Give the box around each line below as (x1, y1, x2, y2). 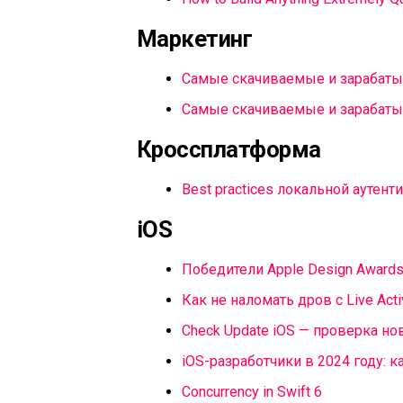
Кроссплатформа (137, 135, 321, 163)
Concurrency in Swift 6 (182, 382, 322, 400)
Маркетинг (137, 24, 253, 52)
